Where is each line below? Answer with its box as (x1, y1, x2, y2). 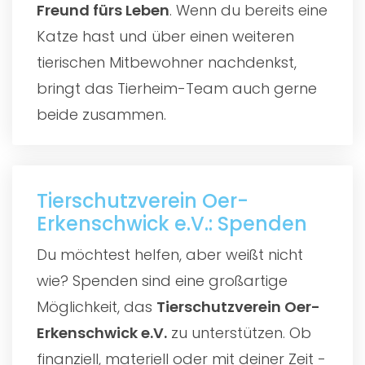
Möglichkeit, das (37, 296, 156, 317)
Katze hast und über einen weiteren (37, 25, 294, 46)
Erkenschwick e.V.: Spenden (37, 209, 307, 237)
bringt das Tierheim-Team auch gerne (37, 77, 317, 99)
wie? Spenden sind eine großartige (37, 270, 288, 291)
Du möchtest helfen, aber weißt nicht (37, 244, 303, 265)
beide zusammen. (37, 103, 166, 125)
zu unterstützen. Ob (167, 322, 311, 343)
